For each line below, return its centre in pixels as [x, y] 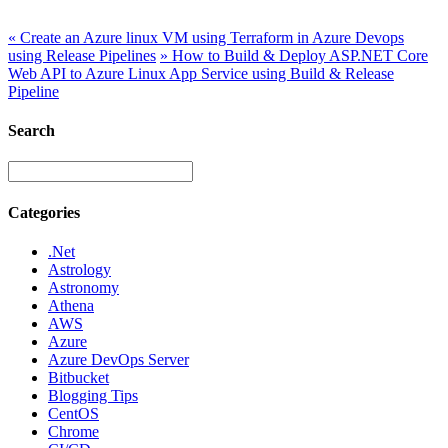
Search [31, 131]
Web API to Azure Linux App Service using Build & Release [201, 73]
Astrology [79, 269]
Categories [44, 212]
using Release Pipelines [82, 55]
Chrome [73, 431]
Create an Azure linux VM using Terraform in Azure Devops [210, 37]
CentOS [73, 413]
